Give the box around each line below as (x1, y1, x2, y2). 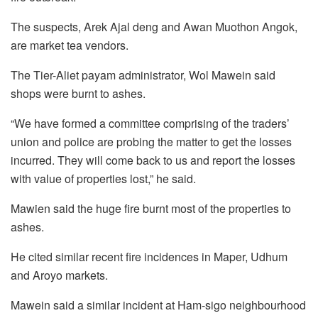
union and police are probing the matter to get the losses (11, 133, 292, 150)
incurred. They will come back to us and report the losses (11, 151, 295, 168)
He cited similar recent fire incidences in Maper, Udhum (11, 248, 287, 265)
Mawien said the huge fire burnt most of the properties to (11, 199, 291, 216)
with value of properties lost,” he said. (11, 170, 196, 187)
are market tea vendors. (11, 36, 128, 53)
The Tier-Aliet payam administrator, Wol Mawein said (11, 66, 275, 83)
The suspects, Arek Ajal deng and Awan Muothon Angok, (11, 18, 297, 35)
